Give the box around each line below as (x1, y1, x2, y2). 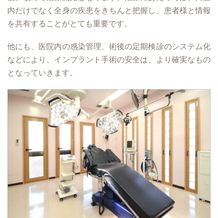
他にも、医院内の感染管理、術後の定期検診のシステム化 (7, 41, 211, 51)
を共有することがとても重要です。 (7, 18, 132, 28)
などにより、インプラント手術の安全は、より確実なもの (7, 54, 211, 64)
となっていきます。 (7, 68, 77, 77)
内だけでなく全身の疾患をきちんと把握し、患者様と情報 (7, 5, 211, 15)
